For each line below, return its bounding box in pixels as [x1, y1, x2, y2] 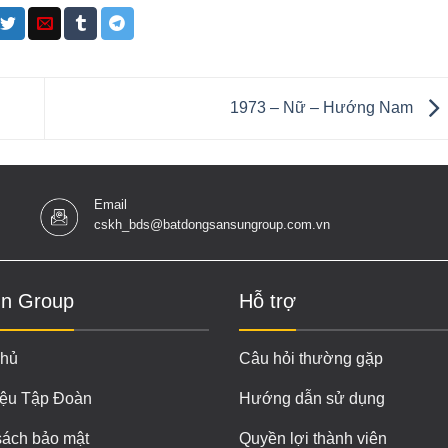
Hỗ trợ [239, 290, 296, 313]
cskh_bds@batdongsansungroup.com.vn [94, 216, 331, 232]
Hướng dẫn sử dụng [239, 389, 385, 407]
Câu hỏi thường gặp [239, 349, 383, 367]
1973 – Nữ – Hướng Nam [230, 98, 417, 116]
